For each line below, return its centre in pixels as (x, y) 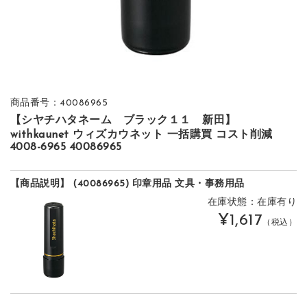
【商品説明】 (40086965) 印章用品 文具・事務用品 (127, 184)
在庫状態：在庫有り (252, 203)
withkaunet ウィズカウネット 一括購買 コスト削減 (141, 135)
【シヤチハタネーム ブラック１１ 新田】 (123, 121)
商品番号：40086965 (59, 103)
